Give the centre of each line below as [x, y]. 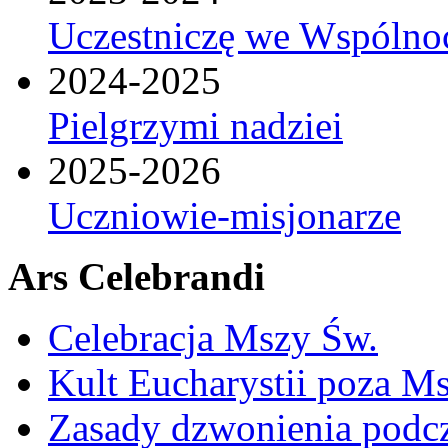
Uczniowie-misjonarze [224, 215]
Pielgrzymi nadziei [195, 125]
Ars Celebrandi [136, 276]
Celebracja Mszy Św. [213, 337]
